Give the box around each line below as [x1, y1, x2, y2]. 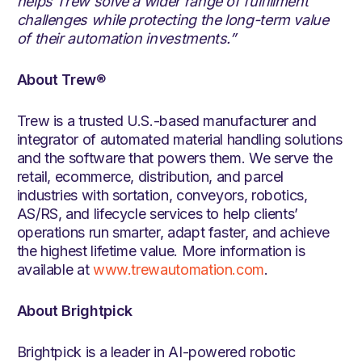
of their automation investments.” [16, 30, 236, 48]
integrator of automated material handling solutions [16, 131, 343, 149]
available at [16, 261, 93, 279]
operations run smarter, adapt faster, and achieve [16, 224, 330, 242]
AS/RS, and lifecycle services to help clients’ [16, 205, 299, 223]
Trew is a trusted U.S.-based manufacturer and [16, 112, 317, 130]
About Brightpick [16, 302, 133, 320]
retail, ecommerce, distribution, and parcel [16, 168, 284, 186]
